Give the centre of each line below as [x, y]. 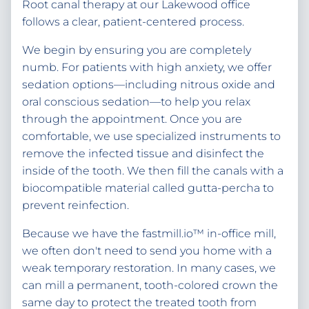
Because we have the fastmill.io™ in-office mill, [149, 234]
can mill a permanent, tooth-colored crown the [150, 286]
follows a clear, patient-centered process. [133, 22]
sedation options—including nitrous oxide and [149, 85]
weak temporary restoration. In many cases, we [149, 268]
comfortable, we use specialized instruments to [151, 137]
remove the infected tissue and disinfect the [143, 154]
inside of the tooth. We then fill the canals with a [153, 171]
